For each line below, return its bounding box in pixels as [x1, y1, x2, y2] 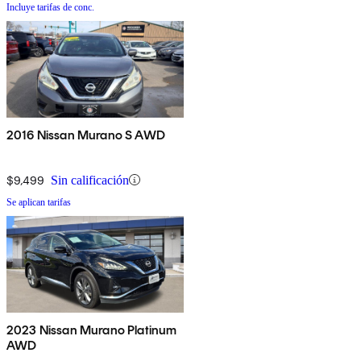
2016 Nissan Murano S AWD [6, 127, 165, 143]
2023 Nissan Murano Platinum [6, 322, 177, 338]
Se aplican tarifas [6, 196, 71, 208]
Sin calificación [51, 172, 129, 187]
